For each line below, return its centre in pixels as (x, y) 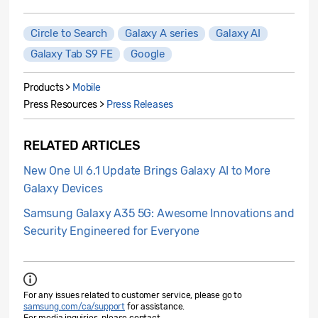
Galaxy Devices (63, 189)
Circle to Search (69, 34)
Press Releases (140, 105)
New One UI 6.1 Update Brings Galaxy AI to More (147, 171)
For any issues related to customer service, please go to (133, 296)
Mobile (87, 88)
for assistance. (155, 307)
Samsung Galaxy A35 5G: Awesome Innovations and (159, 214)
